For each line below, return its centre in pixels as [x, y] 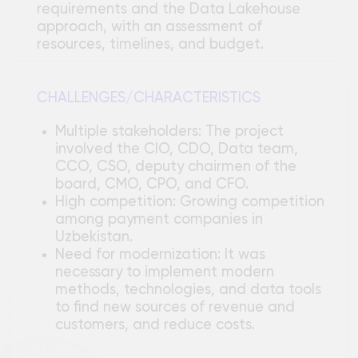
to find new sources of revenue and [152, 129]
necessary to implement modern [143, 98]
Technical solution [156, 281]
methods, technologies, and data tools [163, 113]
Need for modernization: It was [139, 83]
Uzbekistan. [82, 68]
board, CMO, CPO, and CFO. [132, 22]
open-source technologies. [133, 350]
